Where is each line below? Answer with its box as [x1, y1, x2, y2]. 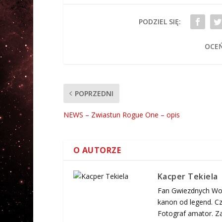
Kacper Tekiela [157, 171, 218, 182]
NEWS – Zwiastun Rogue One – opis [63, 110, 180, 120]
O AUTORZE [73, 145, 121, 156]
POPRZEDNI [74, 89, 113, 99]
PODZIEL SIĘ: [139, 17, 181, 27]
